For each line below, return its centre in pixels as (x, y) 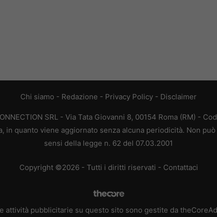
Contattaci (180, 167)
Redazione (80, 97)
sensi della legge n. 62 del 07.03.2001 (108, 143)
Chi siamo (37, 97)
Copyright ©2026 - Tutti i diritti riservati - (91, 167)
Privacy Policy (129, 97)
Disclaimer (178, 97)
